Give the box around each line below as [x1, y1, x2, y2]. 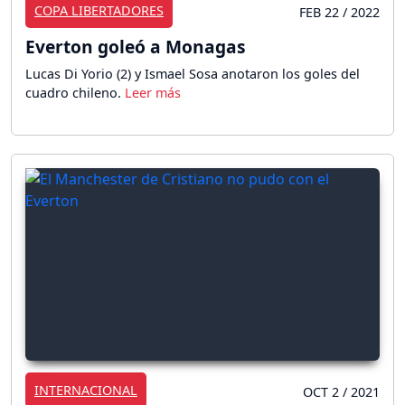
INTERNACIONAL [34, 381, 137, 399]
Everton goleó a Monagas [25, 34, 246, 60]
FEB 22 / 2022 [299, 4, 380, 22]
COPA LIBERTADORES [34, 2, 164, 20]
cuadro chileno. [25, 84, 125, 102]
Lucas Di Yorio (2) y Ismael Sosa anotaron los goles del [25, 65, 360, 83]
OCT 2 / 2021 [303, 382, 380, 400]
